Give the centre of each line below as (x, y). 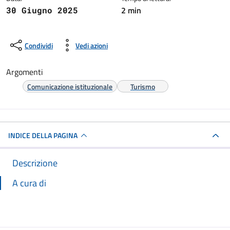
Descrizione (35, 163)
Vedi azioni (92, 45)
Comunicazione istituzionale (70, 87)
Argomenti (25, 72)
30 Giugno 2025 (42, 10)
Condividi (39, 45)
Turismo (143, 87)
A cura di (29, 183)
